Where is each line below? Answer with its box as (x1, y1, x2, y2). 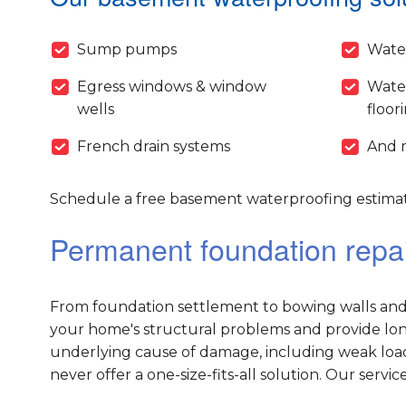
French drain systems (76, 138, 230, 156)
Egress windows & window (76, 78, 266, 96)
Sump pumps (76, 41, 177, 59)
